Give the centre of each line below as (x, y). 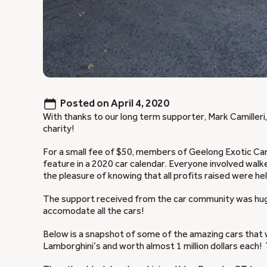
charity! (58, 128)
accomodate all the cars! (93, 211)
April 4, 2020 (140, 103)
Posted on (85, 103)
